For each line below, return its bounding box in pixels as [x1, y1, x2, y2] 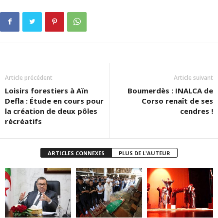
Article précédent [5, 73, 53, 82]
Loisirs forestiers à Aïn [5, 86, 88, 95]
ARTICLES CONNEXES [48, 149, 105, 157]
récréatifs [5, 116, 42, 126]
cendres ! [180, 106, 213, 116]
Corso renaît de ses [142, 96, 213, 106]
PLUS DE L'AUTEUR [119, 149, 170, 157]
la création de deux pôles [5, 106, 97, 116]
